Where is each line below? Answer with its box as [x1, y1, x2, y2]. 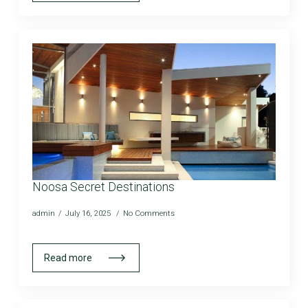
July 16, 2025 [65, 208, 113, 218]
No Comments [122, 208, 175, 218]
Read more [43, 252, 92, 263]
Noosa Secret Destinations [32, 179, 175, 194]
